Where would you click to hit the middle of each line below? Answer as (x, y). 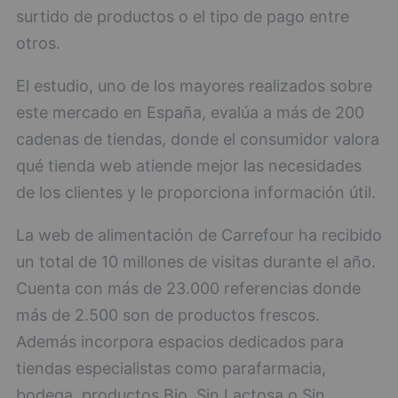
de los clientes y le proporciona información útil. (196, 192)
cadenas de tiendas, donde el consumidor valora (198, 139)
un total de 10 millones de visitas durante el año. (196, 262)
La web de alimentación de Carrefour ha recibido (199, 235)
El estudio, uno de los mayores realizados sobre (194, 86)
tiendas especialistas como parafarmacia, (171, 368)
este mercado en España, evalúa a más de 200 (190, 112)
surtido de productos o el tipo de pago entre (183, 16)
